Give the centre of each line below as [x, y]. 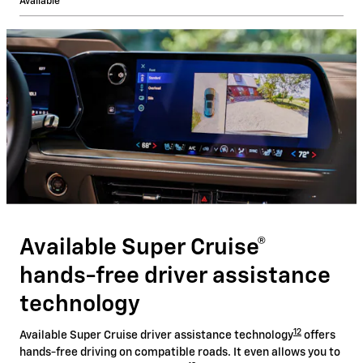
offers [318, 335]
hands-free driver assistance [175, 276]
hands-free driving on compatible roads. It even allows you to [180, 352]
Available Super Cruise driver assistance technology [156, 335]
